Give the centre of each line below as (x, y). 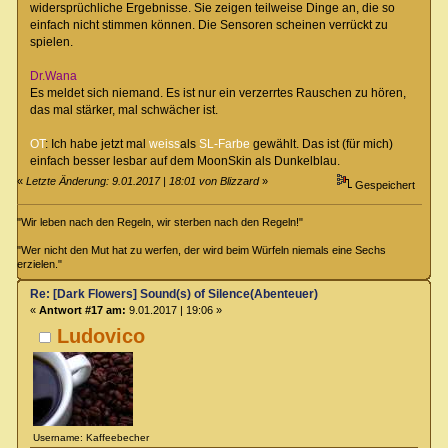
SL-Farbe (224, 143)
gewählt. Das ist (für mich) (321, 143)
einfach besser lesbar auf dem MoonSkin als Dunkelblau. (184, 160)
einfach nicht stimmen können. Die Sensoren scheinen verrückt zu (208, 24)
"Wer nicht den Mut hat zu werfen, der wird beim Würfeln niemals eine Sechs (202, 250)
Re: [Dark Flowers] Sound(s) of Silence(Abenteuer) (173, 294)
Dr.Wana (53, 75)
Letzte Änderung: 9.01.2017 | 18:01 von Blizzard (143, 181)
